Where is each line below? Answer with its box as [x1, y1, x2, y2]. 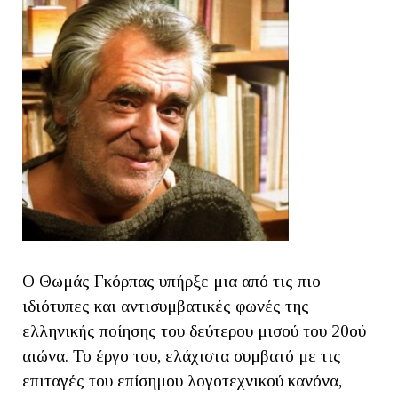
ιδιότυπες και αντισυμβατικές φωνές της [22, 296, 309, 315]
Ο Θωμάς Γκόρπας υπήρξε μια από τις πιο [22, 271, 321, 291]
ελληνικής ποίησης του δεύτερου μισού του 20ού [22, 321, 366, 340]
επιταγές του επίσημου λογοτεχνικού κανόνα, [22, 370, 342, 390]
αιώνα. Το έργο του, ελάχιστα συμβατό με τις [22, 346, 341, 365]
